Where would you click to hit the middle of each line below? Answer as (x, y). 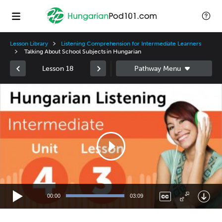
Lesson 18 (58, 68)
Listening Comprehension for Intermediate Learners (131, 44)
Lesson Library (29, 44)
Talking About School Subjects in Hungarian (82, 52)
